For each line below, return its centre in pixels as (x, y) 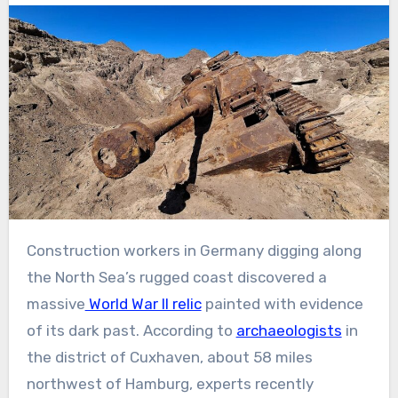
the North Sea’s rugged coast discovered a (176, 278)
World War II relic (143, 304)
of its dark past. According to (131, 331)
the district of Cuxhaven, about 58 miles (169, 358)
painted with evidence (282, 304)
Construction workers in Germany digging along (31, 251)
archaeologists (289, 331)
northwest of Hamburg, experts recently (170, 384)
